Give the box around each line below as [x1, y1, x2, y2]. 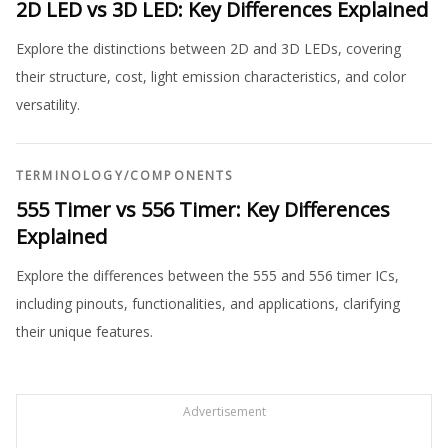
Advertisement [182, 403, 266, 420]
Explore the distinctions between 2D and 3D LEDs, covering [16, 39, 401, 58]
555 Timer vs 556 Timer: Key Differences [16, 196, 390, 223]
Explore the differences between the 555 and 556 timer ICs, [16, 266, 399, 285]
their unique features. [16, 322, 153, 341]
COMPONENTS [129, 167, 234, 184]
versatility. [16, 95, 80, 114]
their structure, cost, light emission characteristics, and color [16, 67, 406, 86]
